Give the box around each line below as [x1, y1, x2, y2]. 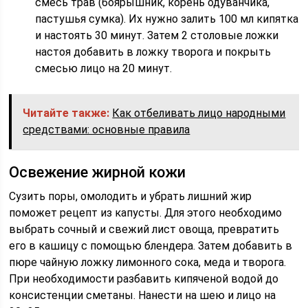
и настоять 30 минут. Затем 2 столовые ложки [35, 29, 279, 42]
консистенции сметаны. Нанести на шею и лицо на [9, 289, 276, 302]
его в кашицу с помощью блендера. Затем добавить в [9, 239, 293, 252]
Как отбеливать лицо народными [112, 107, 286, 120]
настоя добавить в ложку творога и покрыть [35, 45, 272, 58]
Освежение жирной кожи [9, 164, 186, 181]
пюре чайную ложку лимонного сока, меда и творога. [9, 256, 287, 269]
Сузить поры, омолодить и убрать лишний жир [9, 190, 252, 203]
